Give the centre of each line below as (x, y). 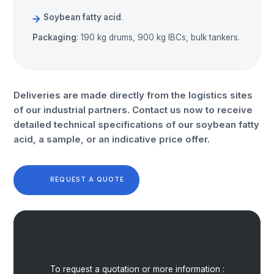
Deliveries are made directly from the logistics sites (133, 95)
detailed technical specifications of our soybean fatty (137, 124)
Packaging (55, 37)
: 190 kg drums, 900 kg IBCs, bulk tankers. (158, 37)
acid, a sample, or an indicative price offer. (112, 139)
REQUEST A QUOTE (87, 180)
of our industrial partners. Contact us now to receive (133, 109)
